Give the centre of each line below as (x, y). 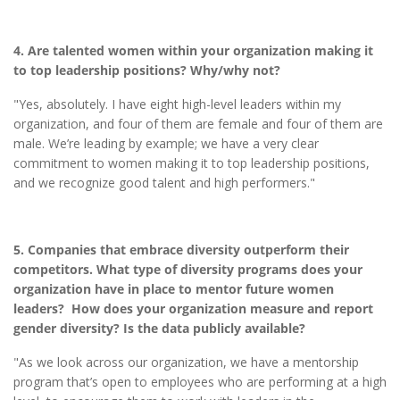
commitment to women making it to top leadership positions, (192, 162)
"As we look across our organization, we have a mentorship (186, 362)
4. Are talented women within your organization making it (193, 51)
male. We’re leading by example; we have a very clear (166, 143)
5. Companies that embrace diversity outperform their (181, 250)
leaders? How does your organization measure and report (193, 309)
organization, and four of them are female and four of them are (198, 123)
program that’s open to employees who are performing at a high (200, 382)
